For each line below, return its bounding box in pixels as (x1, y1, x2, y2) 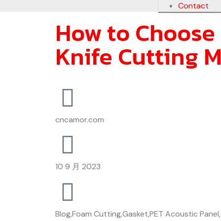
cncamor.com (55, 114, 104, 125)
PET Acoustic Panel (149, 208, 219, 219)
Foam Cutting (72, 208, 121, 219)
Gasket (122, 208, 148, 219)
